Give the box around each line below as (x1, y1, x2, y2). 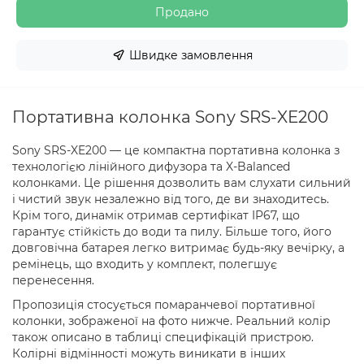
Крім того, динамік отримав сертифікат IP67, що (12, 207, 300, 223)
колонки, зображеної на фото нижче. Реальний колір (12, 313, 331, 328)
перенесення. (12, 272, 94, 288)
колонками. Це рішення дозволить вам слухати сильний (12, 175, 351, 190)
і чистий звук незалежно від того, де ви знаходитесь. (12, 191, 329, 206)
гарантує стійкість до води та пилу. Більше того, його (12, 223, 331, 239)
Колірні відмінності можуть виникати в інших (12, 345, 285, 361)
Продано (155, 4, 209, 19)
